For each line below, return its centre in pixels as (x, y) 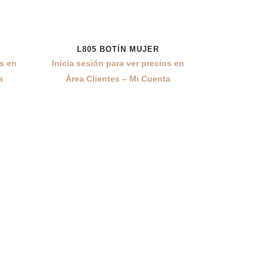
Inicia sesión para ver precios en (118, 63)
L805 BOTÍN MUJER (118, 49)
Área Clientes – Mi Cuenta (118, 79)
